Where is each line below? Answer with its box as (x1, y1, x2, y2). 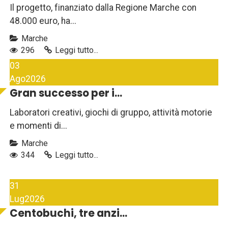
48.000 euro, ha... (10, 16, 76, 26)
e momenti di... (10, 121, 67, 131)
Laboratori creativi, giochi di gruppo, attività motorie (10, 107, 212, 118)
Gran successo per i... (10, 86, 122, 101)
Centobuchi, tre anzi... (10, 206, 127, 221)
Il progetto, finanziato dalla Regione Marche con (10, 3, 196, 13)
